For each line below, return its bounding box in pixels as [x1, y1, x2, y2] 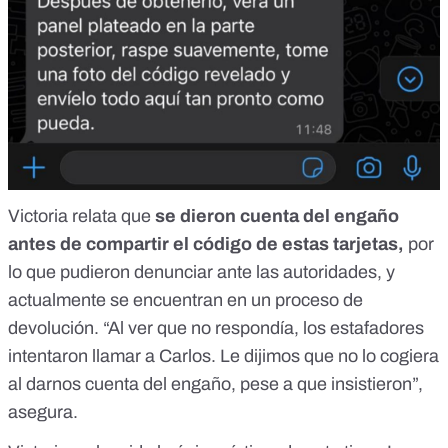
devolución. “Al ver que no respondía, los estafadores [8, 318, 424, 339]
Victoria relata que [8, 206, 151, 227]
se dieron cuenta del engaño [151, 206, 399, 227]
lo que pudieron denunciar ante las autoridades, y [8, 262, 395, 283]
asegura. [8, 402, 78, 423]
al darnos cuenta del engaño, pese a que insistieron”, [8, 374, 423, 395]
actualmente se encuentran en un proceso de [8, 290, 363, 311]
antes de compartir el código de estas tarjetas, [8, 234, 404, 255]
